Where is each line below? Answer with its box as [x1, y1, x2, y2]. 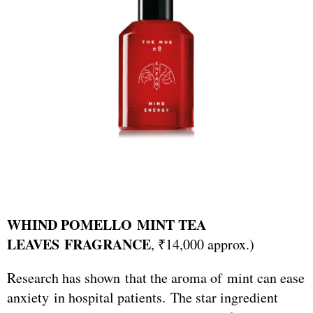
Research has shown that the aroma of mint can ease [7, 268, 305, 288]
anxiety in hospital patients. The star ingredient [7, 288, 278, 307]
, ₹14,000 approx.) [151, 235, 254, 254]
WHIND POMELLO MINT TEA [7, 214, 206, 235]
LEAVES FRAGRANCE [7, 234, 151, 255]
